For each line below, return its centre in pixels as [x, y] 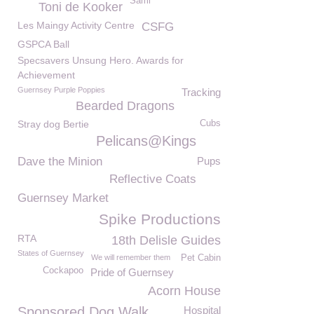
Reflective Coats [153, 179]
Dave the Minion [60, 162]
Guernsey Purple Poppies [61, 90]
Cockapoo [63, 271]
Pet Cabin [201, 258]
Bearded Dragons [125, 106]
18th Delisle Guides [166, 240]
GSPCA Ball [43, 44]
